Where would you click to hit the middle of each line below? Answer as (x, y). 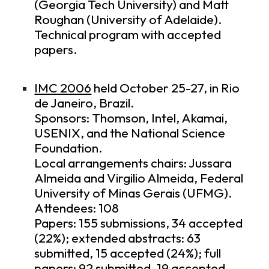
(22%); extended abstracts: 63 (118, 238)
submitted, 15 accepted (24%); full (128, 253)
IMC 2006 (63, 88)
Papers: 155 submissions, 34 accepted (139, 223)
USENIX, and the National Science (130, 133)
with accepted (180, 35)
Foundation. (69, 148)
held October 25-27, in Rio (166, 88)
